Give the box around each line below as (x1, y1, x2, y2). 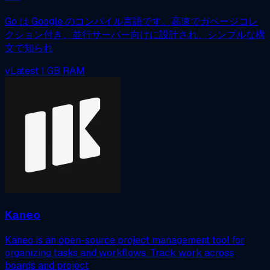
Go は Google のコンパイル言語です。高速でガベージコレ (5, 15, 258, 28)
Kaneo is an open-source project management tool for (5, 233, 245, 246)
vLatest (5, 64, 39, 78)
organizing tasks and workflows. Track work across (5, 246, 234, 259)
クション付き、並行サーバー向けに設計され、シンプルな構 (5, 28, 265, 42)
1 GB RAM (41, 64, 85, 78)
